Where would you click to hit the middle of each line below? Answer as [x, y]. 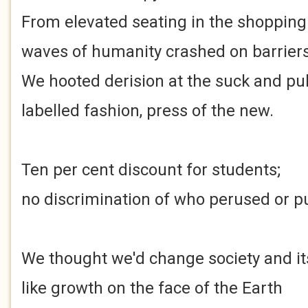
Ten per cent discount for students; [151, 170]
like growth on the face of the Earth [152, 288]
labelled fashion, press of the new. [147, 111]
